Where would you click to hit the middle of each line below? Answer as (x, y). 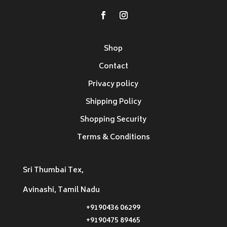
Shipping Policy (113, 102)
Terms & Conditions (113, 138)
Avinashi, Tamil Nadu (61, 191)
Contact (113, 67)
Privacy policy (113, 85)
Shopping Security (113, 120)
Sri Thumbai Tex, (53, 171)
